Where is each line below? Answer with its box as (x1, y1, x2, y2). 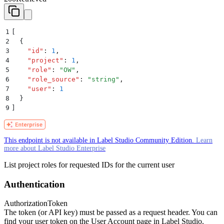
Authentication (4, 178, 65, 189)
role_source (31, 75, 75, 83)
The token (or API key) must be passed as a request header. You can (4, 208, 217, 217)
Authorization (4, 199, 47, 208)
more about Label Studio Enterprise (4, 144, 105, 152)
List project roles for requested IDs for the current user (4, 160, 174, 169)
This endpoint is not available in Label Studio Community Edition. (4, 136, 196, 144)
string (91, 75, 115, 83)
